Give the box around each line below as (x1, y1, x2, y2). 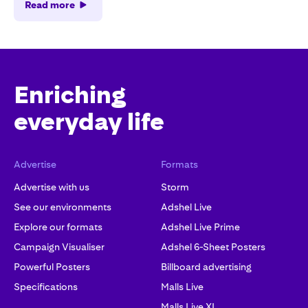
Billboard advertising (161, 261, 252, 273)
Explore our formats (14, 221, 102, 233)
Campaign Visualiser (14, 241, 104, 253)
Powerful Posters (14, 261, 90, 273)
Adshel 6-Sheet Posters (161, 241, 265, 253)
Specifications (14, 281, 78, 293)
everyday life (14, 107, 164, 137)
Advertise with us (14, 181, 89, 193)
